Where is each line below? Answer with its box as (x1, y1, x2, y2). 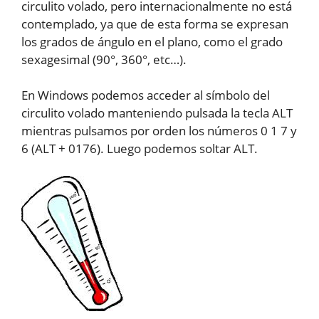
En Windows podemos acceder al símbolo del (21, 87, 270, 104)
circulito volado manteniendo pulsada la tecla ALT (21, 105, 293, 122)
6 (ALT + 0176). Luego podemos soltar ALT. (21, 140, 258, 157)
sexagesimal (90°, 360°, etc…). (21, 51, 187, 68)
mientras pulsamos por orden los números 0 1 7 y (21, 122, 297, 140)
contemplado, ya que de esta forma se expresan (21, 15, 288, 32)
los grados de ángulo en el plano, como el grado (21, 33, 283, 50)
